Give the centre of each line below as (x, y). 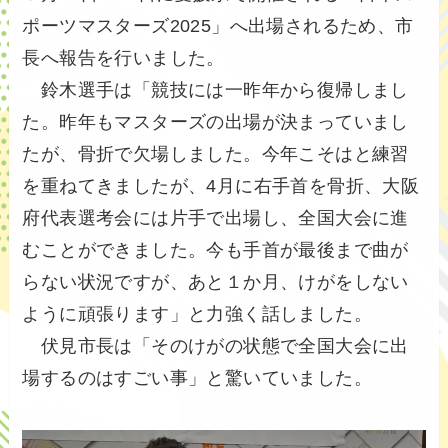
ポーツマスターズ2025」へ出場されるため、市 (218, 26)
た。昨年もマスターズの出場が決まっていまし (215, 122)
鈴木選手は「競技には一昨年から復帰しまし (215, 90)
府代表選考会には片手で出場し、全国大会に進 (215, 218)
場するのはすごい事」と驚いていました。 (197, 378)
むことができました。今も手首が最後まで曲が (215, 250)
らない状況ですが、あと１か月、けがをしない (215, 282)
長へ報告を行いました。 (123, 58)
